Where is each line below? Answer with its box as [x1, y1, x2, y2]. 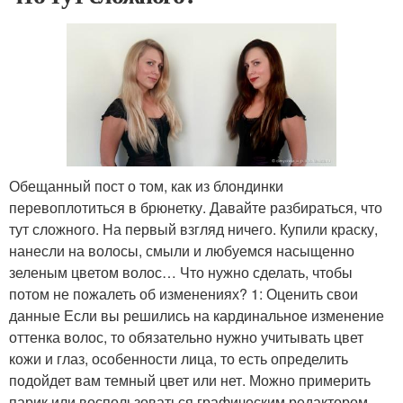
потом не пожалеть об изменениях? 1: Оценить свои [9, 283, 358, 304]
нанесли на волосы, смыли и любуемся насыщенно [9, 240, 354, 261]
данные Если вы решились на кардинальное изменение [9, 305, 384, 326]
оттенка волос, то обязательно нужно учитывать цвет [9, 327, 363, 347]
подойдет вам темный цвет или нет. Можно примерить [9, 370, 371, 390]
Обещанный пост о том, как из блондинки [9, 175, 283, 196]
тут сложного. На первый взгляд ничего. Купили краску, [9, 219, 378, 239]
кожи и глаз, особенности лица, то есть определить [9, 348, 348, 369]
